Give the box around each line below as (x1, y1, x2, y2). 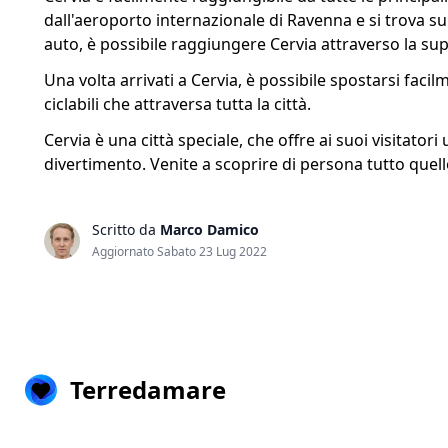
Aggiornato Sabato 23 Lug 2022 (92, 243, 267, 260)
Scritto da (92, 220, 160, 239)
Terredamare (70, 373, 226, 406)
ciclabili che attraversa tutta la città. (44, 93, 311, 115)
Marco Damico (160, 220, 259, 239)
